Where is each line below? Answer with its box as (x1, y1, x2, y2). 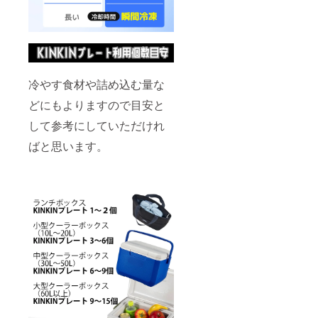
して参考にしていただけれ (28, 116, 165, 133)
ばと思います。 (28, 137, 108, 154)
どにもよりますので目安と (28, 96, 165, 113)
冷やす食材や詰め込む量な (28, 75, 165, 92)
